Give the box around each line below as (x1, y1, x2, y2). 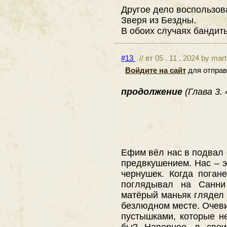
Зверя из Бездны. (121, 14, 196, 25)
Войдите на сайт (125, 66, 186, 75)
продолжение (121, 86, 185, 97)
